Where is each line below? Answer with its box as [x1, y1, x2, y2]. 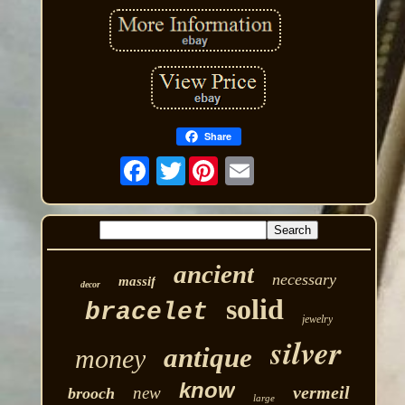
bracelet [84, 297, 208, 326]
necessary [272, 269, 337, 288]
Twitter [184, 154, 249, 172]
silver [270, 329, 343, 374]
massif [118, 273, 156, 288]
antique [164, 341, 253, 373]
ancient [174, 259, 255, 288]
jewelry [301, 312, 333, 325]
